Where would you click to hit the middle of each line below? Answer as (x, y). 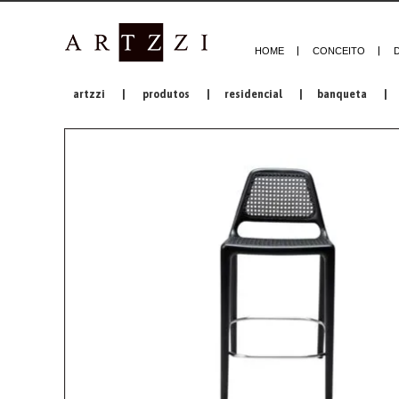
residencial (253, 94)
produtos (166, 94)
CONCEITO (339, 51)
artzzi (89, 94)
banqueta (342, 94)
